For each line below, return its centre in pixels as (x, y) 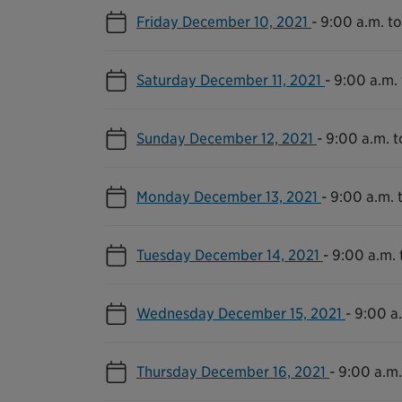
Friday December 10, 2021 (224, 22)
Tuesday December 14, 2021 (230, 255)
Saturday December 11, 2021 (231, 80)
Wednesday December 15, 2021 (241, 313)
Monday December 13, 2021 (229, 197)
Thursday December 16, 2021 (233, 371)
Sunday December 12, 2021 (227, 138)
